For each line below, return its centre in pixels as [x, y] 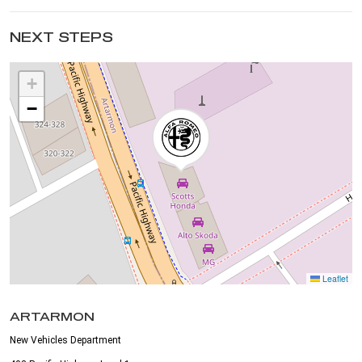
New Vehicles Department [65, 340]
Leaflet [334, 278]
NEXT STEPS [61, 36]
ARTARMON [52, 316]
